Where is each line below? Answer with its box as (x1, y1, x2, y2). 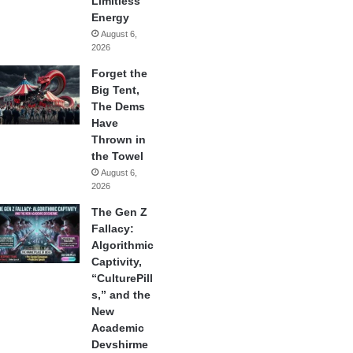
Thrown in (91, 133, 146, 147)
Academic (91, 321, 144, 335)
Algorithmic (91, 239, 154, 252)
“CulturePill (91, 272, 153, 285)
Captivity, (91, 255, 142, 269)
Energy (91, 11, 129, 24)
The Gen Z (91, 206, 147, 219)
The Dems (91, 100, 145, 113)
